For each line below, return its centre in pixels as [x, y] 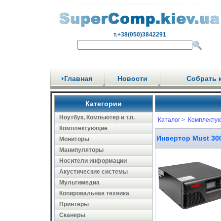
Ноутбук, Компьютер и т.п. [97, 117]
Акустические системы [93, 172]
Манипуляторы [81, 150]
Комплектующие [83, 128]
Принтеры [74, 204]
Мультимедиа [79, 183]
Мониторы [74, 139]
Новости [132, 78]
